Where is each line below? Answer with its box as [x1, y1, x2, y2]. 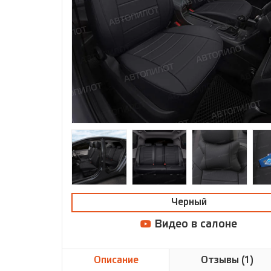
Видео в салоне [151, 219, 237, 229]
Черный [171, 197, 207, 207]
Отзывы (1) [200, 255, 253, 265]
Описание [93, 255, 139, 265]
